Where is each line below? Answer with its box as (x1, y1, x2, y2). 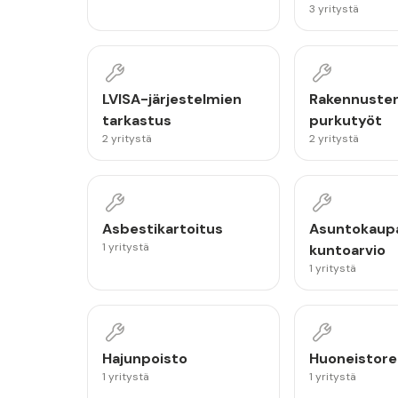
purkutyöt (308, 111, 382, 130)
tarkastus (102, 111, 171, 130)
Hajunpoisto (102, 349, 187, 368)
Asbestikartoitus (102, 219, 223, 238)
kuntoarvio (308, 241, 386, 259)
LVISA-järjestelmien (102, 90, 242, 108)
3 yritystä (308, 2, 359, 16)
